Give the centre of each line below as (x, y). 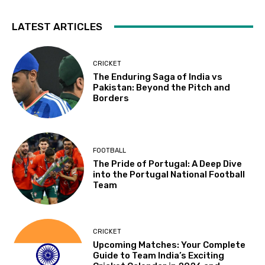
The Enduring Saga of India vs (158, 77)
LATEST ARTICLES (57, 26)
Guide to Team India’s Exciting (159, 256)
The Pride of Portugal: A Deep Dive (168, 164)
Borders (111, 98)
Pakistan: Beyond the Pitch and (162, 88)
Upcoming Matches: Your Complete (169, 245)
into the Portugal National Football (169, 174)
